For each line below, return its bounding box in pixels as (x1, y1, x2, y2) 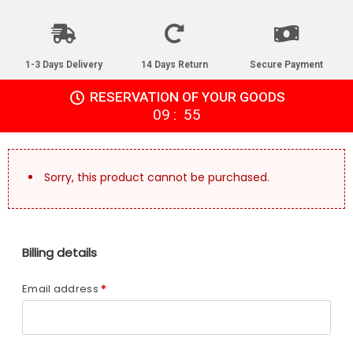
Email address (22, 281, 102, 296)
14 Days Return (141, 59, 209, 70)
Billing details (22, 244, 97, 261)
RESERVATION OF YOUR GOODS (89, 89, 285, 105)
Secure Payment (249, 59, 323, 70)
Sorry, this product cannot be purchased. (44, 169, 269, 185)
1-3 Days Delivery (24, 59, 102, 70)
